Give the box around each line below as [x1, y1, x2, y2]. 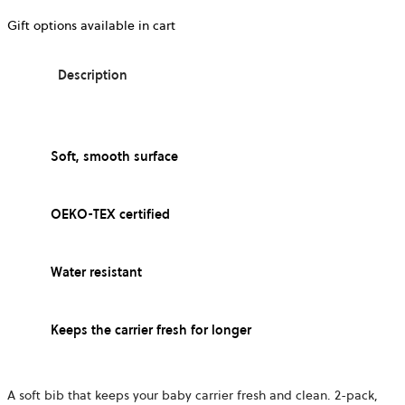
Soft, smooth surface [51, 146, 178, 165]
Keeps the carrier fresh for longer [51, 320, 251, 339]
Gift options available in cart [7, 15, 175, 34]
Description [67, 65, 127, 84]
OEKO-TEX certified [51, 204, 170, 223]
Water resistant [51, 262, 142, 281]
